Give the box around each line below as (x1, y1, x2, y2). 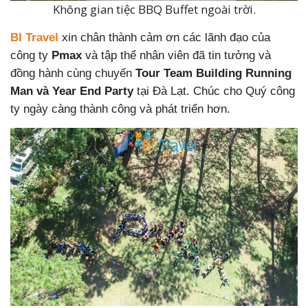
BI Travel (10, 31, 58, 45)
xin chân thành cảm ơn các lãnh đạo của (58, 31, 270, 45)
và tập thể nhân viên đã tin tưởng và (82, 49, 271, 63)
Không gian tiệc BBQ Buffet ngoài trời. (52, 1, 256, 18)
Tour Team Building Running (135, 67, 291, 80)
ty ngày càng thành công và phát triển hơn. (10, 102, 230, 116)
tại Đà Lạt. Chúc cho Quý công (133, 85, 295, 98)
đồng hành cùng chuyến (10, 67, 135, 80)
